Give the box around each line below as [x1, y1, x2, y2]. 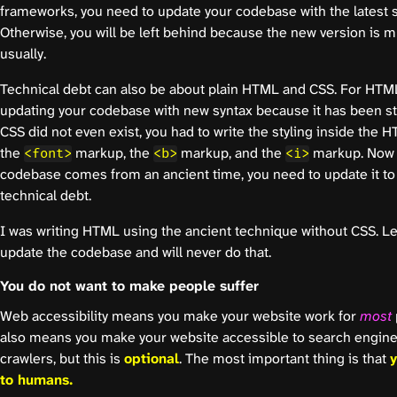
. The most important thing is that [179, 348, 390, 368]
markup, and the [177, 143, 285, 162]
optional [124, 348, 179, 368]
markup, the [72, 143, 153, 162]
